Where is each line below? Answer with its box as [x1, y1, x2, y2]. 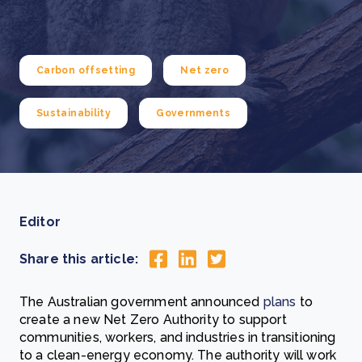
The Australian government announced [19, 294, 263, 310]
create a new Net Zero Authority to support [19, 312, 287, 328]
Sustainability [36, 107, 112, 119]
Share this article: [19, 250, 139, 267]
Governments [156, 107, 231, 119]
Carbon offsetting [36, 65, 136, 76]
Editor [19, 214, 61, 229]
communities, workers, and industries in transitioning [19, 330, 336, 346]
